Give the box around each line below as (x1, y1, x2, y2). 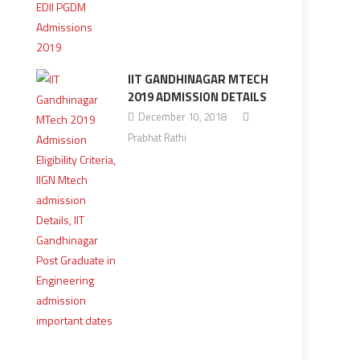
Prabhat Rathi (127, 129, 186, 145)
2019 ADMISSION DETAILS (127, 88, 267, 106)
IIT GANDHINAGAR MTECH (127, 70, 268, 88)
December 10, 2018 (137, 108, 227, 125)
